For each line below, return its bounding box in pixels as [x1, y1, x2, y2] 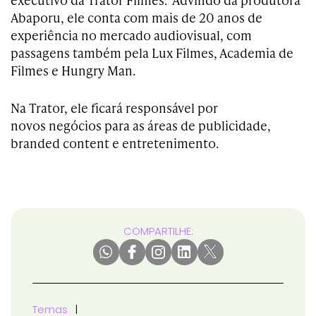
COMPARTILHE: [123, 223, 193, 238]
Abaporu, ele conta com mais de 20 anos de [11, 8, 262, 26]
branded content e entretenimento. [11, 133, 219, 152]
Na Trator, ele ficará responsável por [11, 98, 218, 116]
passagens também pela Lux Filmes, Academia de [11, 43, 293, 61]
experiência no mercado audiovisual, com [11, 25, 252, 44]
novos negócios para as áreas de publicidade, [11, 116, 271, 134]
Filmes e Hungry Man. [11, 61, 135, 79]
